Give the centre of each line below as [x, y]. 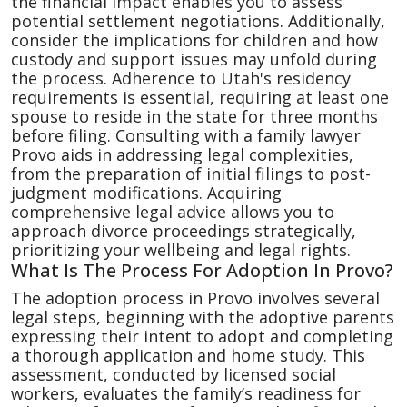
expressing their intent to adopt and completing [202, 336]
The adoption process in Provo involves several [195, 298]
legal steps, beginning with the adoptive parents [203, 317]
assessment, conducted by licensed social [174, 374]
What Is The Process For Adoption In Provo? [202, 270]
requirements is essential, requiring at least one [200, 97]
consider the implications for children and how [194, 40]
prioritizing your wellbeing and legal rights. [181, 250]
